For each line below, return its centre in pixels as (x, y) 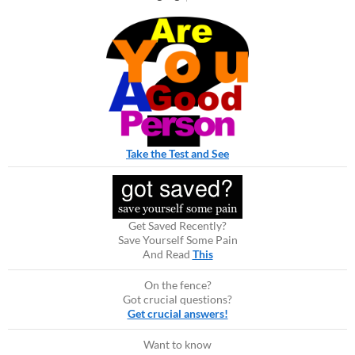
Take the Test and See (177, 153)
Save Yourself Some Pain (177, 240)
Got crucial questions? (177, 300)
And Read (167, 254)
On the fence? (177, 285)
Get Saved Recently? (177, 226)
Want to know (177, 345)
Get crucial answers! (177, 314)
